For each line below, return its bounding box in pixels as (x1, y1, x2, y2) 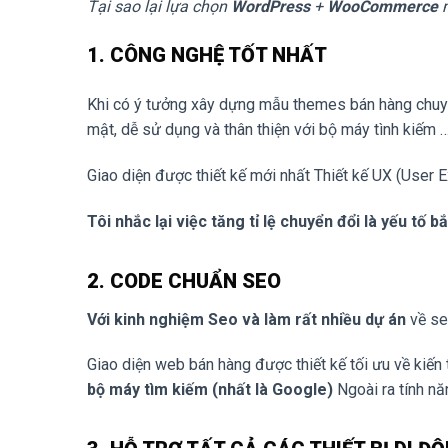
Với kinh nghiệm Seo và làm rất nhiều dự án (87, 309, 406, 329)
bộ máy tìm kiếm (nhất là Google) (87, 380, 333, 400)
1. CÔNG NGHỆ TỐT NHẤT (87, 43, 327, 68)
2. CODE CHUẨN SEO (87, 268, 281, 293)
